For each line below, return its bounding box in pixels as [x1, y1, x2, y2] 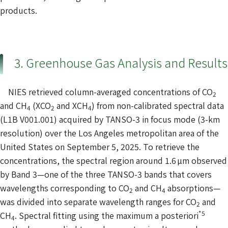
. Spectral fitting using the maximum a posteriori [15, 209, 198, 221]
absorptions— [165, 181, 220, 194]
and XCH [54, 99, 88, 111]
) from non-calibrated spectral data [92, 99, 224, 111]
